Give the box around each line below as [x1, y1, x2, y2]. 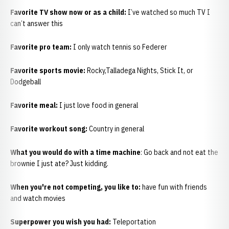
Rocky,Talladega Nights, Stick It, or [85, 66, 193, 75]
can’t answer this [10, 19, 63, 28]
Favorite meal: [10, 101, 58, 110]
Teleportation [111, 217, 156, 226]
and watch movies [10, 194, 65, 203]
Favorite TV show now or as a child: [10, 8, 126, 17]
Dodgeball [10, 77, 41, 86]
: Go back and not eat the [141, 148, 218, 157]
